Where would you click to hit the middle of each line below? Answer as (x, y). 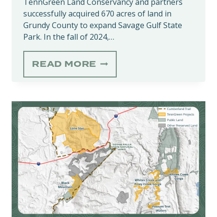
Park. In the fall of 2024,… (69, 37)
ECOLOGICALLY (136, 145)
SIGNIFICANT (131, 156)
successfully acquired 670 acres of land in (97, 14)
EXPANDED (126, 110)
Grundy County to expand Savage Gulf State (103, 25)
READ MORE (64, 64)
